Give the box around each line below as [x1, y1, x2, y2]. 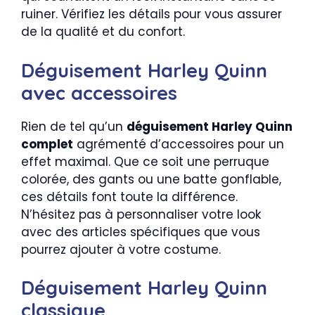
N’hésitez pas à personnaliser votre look [21, 205, 261, 223]
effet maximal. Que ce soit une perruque [21, 153, 269, 170]
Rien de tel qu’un [21, 117, 127, 135]
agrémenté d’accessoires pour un [73, 135, 284, 153]
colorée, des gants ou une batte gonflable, [21, 170, 281, 188]
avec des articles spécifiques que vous [21, 223, 260, 240]
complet [21, 135, 73, 153]
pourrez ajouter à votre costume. [21, 240, 221, 258]
